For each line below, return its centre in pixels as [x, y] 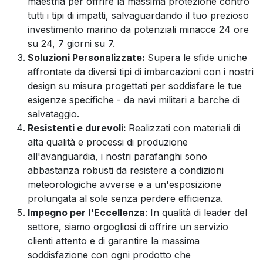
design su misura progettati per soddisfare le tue [135, 86]
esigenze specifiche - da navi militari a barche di [134, 100]
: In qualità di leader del [196, 213]
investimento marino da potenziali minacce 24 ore [138, 29]
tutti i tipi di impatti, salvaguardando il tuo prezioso [138, 15]
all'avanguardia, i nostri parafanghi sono [117, 156]
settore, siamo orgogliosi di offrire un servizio [128, 227]
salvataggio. [53, 114]
